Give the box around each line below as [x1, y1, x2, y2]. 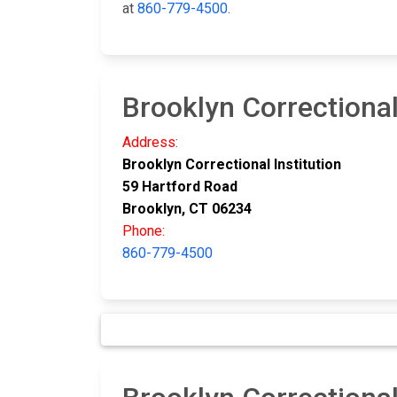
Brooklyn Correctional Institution [122, 156, 341, 174]
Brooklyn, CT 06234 [122, 200, 252, 218]
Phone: [122, 222, 165, 240]
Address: [122, 134, 178, 152]
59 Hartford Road [122, 178, 237, 196]
